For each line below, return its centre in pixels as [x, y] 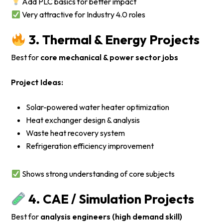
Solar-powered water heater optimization [98, 107]
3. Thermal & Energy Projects [112, 40]
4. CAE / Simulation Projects [110, 199]
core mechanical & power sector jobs [110, 57]
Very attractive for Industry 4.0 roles [83, 15]
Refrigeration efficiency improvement [90, 146]
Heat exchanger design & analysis [83, 120]
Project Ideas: [37, 82]
